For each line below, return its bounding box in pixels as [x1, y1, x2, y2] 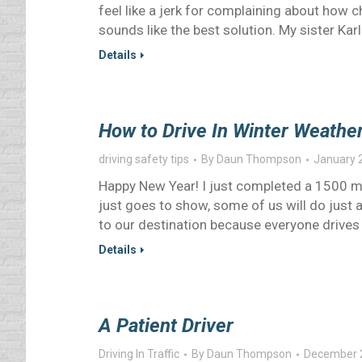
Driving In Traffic [99, 347, 179, 360]
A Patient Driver [99, 314, 234, 337]
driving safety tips [99, 153, 189, 166]
